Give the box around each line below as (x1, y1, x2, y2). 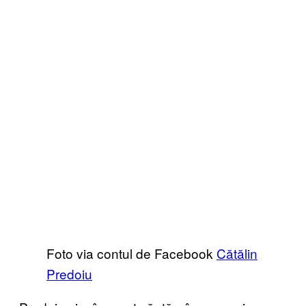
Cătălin (217, 243, 258, 262)
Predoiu (46, 264, 92, 283)
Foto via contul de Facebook (46, 243, 217, 262)
